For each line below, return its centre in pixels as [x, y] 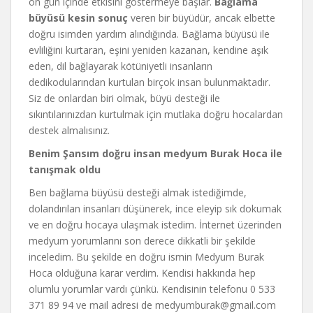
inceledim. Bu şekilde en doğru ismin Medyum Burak [146, 256]
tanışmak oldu [65, 169]
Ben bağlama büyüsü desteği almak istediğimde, [138, 192]
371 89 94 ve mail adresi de [92, 305]
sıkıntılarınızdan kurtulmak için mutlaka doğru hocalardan [156, 114]
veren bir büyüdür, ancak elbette [202, 17]
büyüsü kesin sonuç [78, 17]
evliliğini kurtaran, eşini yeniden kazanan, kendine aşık [148, 50]
